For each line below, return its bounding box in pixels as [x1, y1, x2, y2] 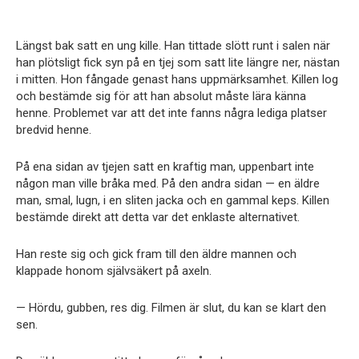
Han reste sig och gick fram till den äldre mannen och [16, 247, 296, 262]
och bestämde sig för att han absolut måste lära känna [16, 89, 306, 104]
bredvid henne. [16, 123, 91, 138]
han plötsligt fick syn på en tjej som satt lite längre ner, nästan [16, 55, 340, 71]
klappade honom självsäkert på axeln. [16, 264, 212, 279]
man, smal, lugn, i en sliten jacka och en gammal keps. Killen [16, 193, 329, 208]
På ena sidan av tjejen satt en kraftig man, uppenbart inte [16, 159, 314, 175]
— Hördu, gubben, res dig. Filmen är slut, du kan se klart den [16, 301, 326, 316]
